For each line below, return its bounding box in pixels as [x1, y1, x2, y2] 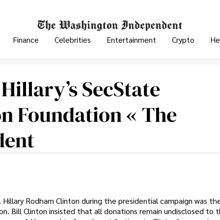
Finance [13, 34, 39, 45]
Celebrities [55, 34, 91, 45]
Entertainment [107, 34, 156, 45]
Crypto [172, 34, 194, 45]
